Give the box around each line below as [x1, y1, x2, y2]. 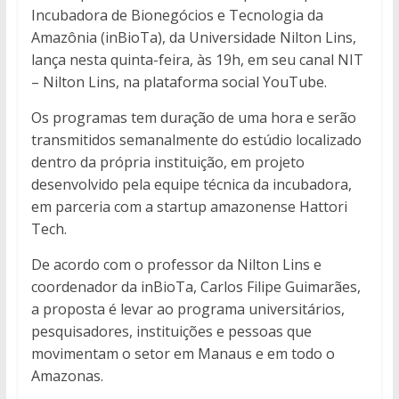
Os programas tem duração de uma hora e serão [30, 108, 356, 128]
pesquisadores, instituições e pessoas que [30, 322, 312, 342]
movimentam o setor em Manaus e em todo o [30, 344, 335, 364]
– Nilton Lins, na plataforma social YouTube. [30, 72, 327, 93]
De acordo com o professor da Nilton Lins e [30, 255, 322, 275]
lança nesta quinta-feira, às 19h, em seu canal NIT [30, 50, 363, 70]
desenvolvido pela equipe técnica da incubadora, [30, 175, 352, 195]
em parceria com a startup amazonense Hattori [30, 197, 347, 217]
